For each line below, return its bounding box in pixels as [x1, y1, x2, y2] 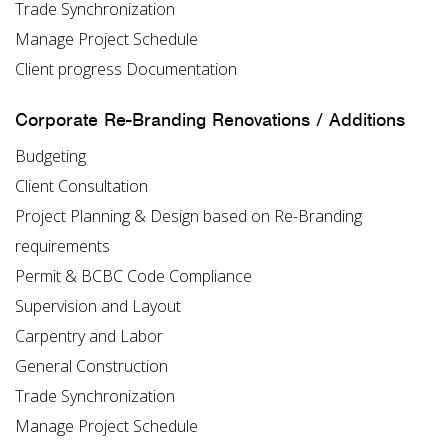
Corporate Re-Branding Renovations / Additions [15, 108, 405, 132]
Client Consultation [15, 175, 148, 198]
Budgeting [15, 145, 86, 168]
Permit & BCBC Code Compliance [15, 265, 252, 288]
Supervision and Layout [15, 295, 181, 318]
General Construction [15, 355, 168, 378]
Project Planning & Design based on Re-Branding [15, 205, 362, 228]
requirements [15, 235, 110, 258]
